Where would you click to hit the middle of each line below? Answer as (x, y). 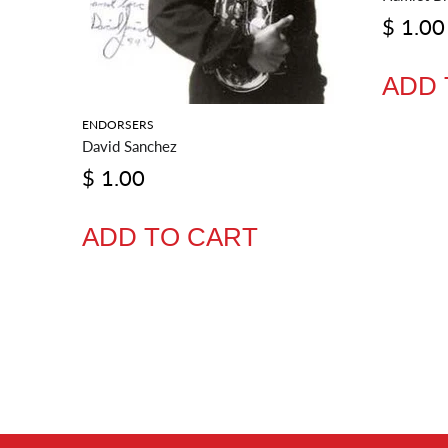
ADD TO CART (170, 236)
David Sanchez (129, 145)
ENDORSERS (118, 124)
